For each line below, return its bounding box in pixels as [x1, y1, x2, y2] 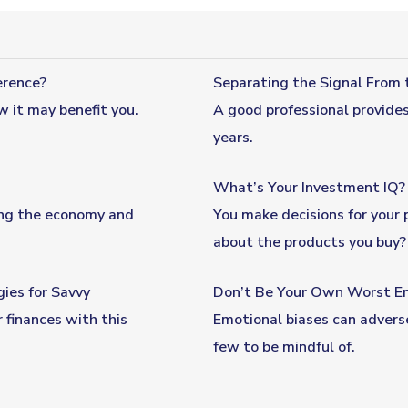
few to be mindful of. [213, 336, 355, 357]
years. [213, 127, 253, 148]
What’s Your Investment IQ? [213, 177, 405, 198]
